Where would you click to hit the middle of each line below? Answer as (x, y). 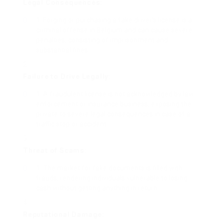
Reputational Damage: (64, 215)
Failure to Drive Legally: (67, 77)
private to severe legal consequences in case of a (113, 114)
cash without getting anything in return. (97, 188)
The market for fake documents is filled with (113, 168)
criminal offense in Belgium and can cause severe (114, 30)
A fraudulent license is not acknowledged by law (118, 94)
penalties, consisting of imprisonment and (102, 40)
